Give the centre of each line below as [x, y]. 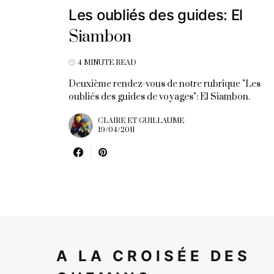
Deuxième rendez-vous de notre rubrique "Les [165, 84]
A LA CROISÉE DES [154, 256]
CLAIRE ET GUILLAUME [141, 120]
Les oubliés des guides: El [156, 15]
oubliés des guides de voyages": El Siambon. [159, 97]
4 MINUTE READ [107, 62]
